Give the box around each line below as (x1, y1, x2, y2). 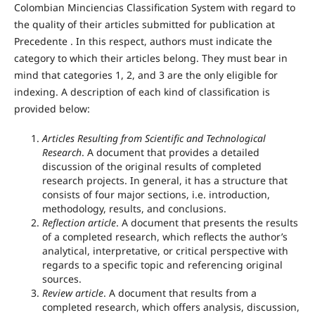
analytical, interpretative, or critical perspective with (41, 244, 288, 258)
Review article (41, 286, 103, 300)
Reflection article (41, 216, 116, 230)
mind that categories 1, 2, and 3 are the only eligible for (13, 68, 278, 82)
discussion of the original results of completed (41, 160, 262, 174)
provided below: (13, 102, 90, 116)
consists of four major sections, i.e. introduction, (41, 188, 270, 202)
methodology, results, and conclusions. (41, 202, 229, 216)
